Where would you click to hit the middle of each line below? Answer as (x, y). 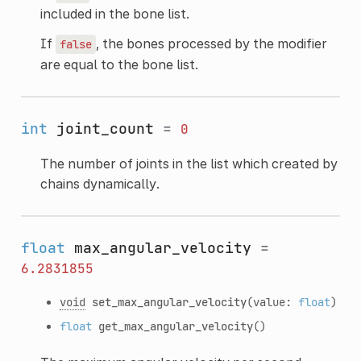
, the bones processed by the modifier (211, 43)
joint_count (105, 128)
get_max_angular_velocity (175, 326)
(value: (272, 301)
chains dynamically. (100, 183)
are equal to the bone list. (119, 64)
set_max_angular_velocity (169, 301)
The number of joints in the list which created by (189, 163)
